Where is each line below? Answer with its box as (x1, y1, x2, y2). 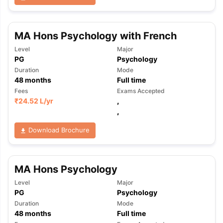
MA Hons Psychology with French (14, 30, 177, 42)
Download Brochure (26, 126, 90, 134)
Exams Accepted (116, 87, 165, 95)
